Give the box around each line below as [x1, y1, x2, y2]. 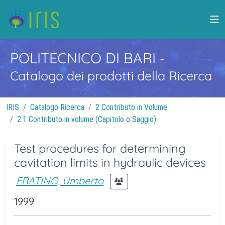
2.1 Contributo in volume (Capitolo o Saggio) [17, 115, 156, 124]
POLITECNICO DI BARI [10, 49, 160, 67]
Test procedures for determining [14, 141, 186, 156]
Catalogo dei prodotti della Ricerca [10, 68, 212, 83]
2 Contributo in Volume [95, 102, 167, 112]
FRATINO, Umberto [16, 174, 103, 187]
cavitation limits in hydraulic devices [14, 155, 206, 170]
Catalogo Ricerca [30, 102, 84, 112]
